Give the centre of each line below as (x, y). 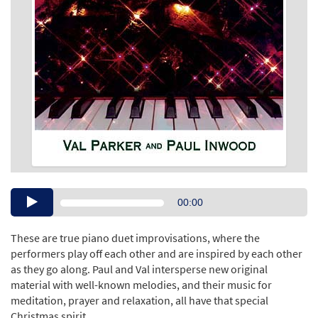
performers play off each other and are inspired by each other (157, 254)
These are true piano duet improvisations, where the (135, 238)
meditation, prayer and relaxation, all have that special (139, 301)
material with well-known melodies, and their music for (141, 285)
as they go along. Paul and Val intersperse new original (139, 269)
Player (174, 212)
